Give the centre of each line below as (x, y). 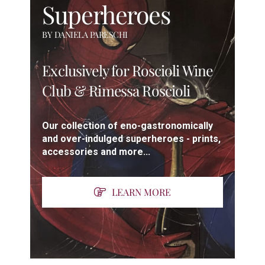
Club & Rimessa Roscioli (116, 90)
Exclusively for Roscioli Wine (127, 70)
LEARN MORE (141, 192)
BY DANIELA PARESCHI (85, 34)
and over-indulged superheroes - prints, (132, 138)
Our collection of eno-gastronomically (128, 125)
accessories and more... (96, 151)
